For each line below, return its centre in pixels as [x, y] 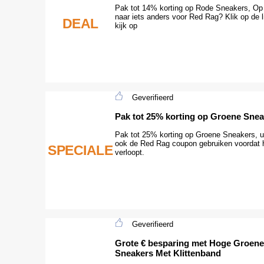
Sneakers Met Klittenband [168, 253]
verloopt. [130, 152]
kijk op [126, 25]
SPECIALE [80, 150]
